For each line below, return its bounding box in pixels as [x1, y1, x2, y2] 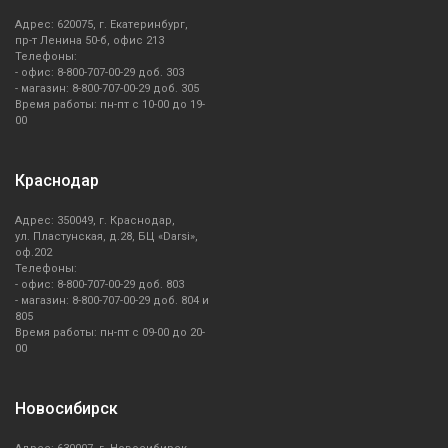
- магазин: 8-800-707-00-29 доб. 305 [15, 82, 199, 96]
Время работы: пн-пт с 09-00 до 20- [15, 326, 205, 340]
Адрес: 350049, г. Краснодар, [15, 214, 175, 228]
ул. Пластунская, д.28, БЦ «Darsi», [15, 230, 198, 244]
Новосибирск [15, 399, 118, 419]
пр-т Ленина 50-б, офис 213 [15, 34, 164, 48]
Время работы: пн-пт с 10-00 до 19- [15, 98, 205, 112]
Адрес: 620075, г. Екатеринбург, [15, 18, 188, 32]
